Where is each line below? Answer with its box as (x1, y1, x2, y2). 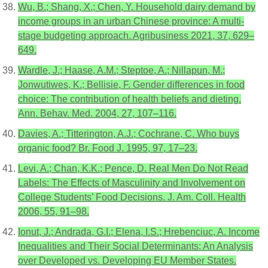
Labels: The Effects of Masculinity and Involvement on (18, 178, 245, 188)
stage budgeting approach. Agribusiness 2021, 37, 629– (18, 31, 254, 41)
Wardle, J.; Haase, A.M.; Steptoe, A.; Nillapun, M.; (18, 65, 225, 75)
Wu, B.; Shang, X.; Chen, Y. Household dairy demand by (18, 2, 255, 12)
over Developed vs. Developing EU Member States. (18, 255, 236, 266)
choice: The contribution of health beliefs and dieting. (18, 94, 241, 104)
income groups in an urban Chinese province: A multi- (18, 16, 244, 26)
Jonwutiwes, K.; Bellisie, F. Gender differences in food (18, 80, 245, 90)
